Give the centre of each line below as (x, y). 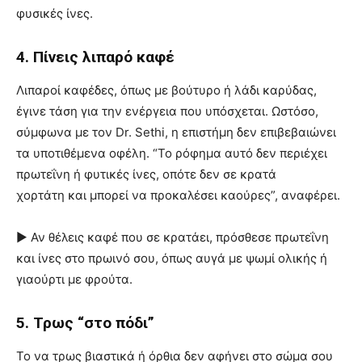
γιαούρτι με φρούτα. (74, 280)
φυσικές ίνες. (55, 14)
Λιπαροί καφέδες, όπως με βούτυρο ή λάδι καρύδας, (166, 90)
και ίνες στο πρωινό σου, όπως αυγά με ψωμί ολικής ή (172, 259)
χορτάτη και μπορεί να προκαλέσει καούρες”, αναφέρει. (178, 196)
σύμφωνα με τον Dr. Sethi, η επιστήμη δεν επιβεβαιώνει (176, 133)
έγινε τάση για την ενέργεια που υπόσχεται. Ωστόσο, (167, 112)
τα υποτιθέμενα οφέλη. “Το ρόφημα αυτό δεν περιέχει (172, 154)
